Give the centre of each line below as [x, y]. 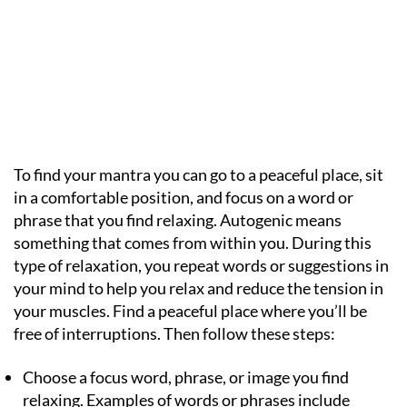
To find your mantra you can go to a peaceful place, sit [199, 174]
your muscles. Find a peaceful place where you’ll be [190, 311]
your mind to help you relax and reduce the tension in [199, 288]
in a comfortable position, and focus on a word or [184, 197]
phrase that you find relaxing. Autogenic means [178, 220]
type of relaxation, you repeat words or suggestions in [201, 265]
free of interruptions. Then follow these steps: [174, 333]
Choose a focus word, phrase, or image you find [186, 377]
